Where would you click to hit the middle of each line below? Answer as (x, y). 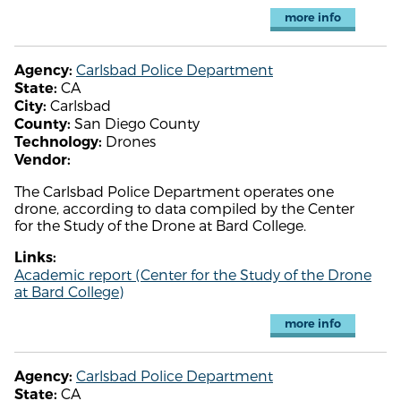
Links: (35, 257)
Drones (129, 141)
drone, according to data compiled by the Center (184, 208)
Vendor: (43, 159)
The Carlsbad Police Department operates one (174, 191)
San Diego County (135, 123)
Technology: (58, 141)
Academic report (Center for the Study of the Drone (193, 274)
